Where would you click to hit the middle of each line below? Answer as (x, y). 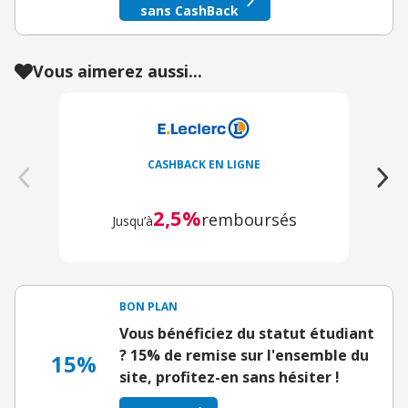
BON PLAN (148, 306)
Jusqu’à (132, 221)
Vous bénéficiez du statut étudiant (247, 333)
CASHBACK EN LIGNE (204, 164)
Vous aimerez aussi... (117, 71)
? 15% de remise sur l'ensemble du (244, 355)
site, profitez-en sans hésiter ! (229, 377)
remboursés (249, 219)
